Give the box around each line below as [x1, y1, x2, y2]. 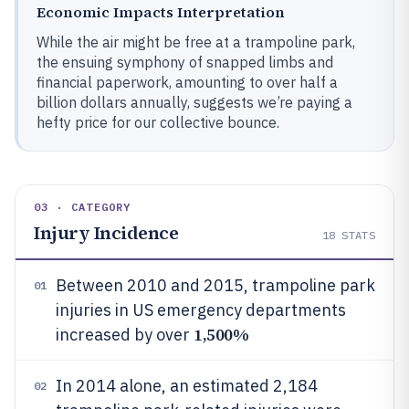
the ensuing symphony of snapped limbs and [37, 53, 333, 71]
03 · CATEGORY [34, 200, 131, 214]
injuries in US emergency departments [56, 299, 346, 320]
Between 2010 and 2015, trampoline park [56, 275, 375, 296]
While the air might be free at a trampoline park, [37, 33, 355, 51]
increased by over [56, 324, 194, 345]
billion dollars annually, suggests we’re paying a [37, 93, 352, 111]
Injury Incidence [34, 220, 178, 246]
